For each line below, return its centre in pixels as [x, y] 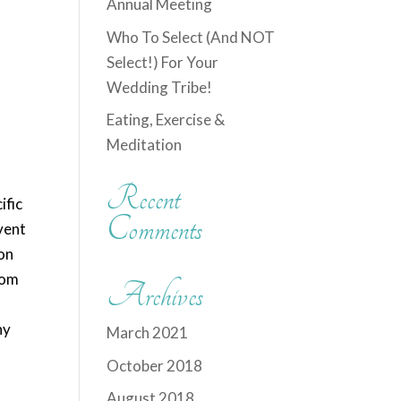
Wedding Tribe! [160, 87]
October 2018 [155, 365]
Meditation [145, 145]
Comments [155, 230]
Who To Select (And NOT [191, 37]
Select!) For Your [163, 62]
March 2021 [148, 333]
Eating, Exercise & [166, 119]
